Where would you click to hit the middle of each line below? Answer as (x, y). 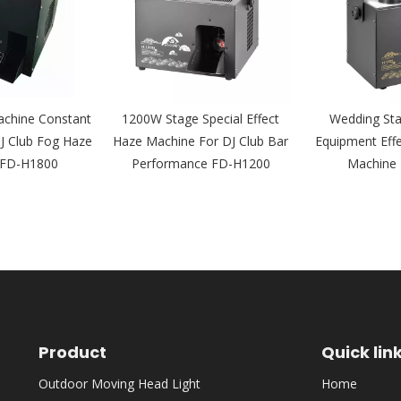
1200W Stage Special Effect (200, 118)
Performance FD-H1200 (200, 163)
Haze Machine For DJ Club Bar (200, 141)
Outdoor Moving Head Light (120, 383)
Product (73, 352)
